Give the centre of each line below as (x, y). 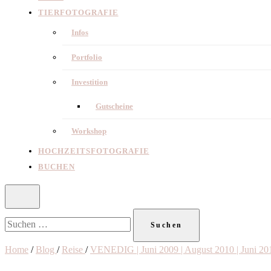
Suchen (18, 216)
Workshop (89, 131)
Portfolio (87, 57)
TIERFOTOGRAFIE (78, 12)
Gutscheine (114, 106)
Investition (90, 82)
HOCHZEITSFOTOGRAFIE (94, 151)
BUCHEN (57, 167)
